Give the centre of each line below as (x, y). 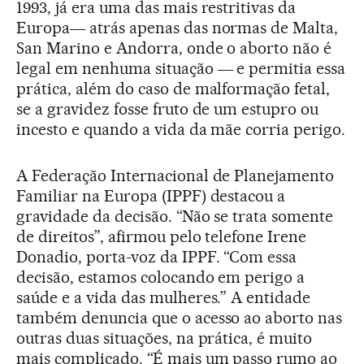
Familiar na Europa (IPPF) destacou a (151, 195)
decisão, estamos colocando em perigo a (161, 277)
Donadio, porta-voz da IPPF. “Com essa (157, 256)
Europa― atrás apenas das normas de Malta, (178, 27)
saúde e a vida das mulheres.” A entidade (164, 297)
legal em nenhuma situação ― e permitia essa (181, 68)
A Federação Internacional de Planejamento (175, 175)
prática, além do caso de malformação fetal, (173, 88)
